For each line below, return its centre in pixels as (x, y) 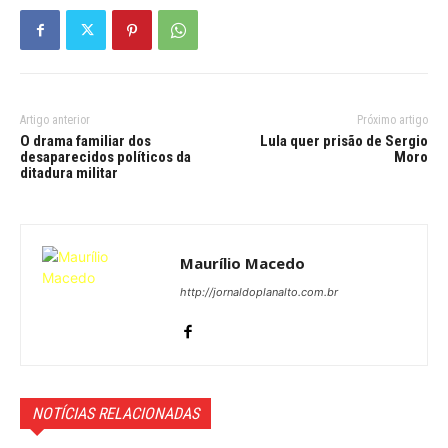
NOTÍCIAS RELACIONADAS (115, 414)
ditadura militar (69, 173)
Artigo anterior (55, 120)
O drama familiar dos (85, 141)
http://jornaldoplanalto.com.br (259, 292)
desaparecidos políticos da (105, 157)
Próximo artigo (392, 120)
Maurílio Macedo (242, 263)
